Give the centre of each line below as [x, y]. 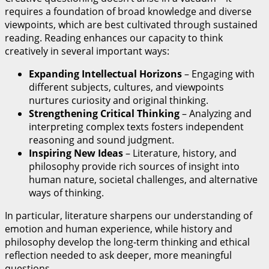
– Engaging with [218, 74]
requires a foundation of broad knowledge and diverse [128, 12]
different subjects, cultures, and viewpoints [126, 87]
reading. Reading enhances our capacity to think [114, 38]
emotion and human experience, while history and [119, 229]
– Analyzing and [216, 114]
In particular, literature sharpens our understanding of [128, 216]
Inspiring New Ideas [76, 153]
